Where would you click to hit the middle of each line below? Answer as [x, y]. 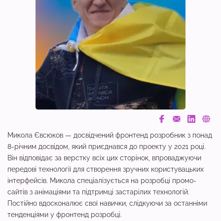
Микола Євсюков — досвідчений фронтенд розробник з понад [110, 135]
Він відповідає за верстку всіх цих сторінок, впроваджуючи [104, 158]
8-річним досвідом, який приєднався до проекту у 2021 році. [107, 147]
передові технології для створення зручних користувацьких [106, 169]
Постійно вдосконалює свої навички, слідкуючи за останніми [107, 203]
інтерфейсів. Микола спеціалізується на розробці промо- [102, 181]
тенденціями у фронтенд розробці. [65, 215]
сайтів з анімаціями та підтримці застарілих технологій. [98, 192]
